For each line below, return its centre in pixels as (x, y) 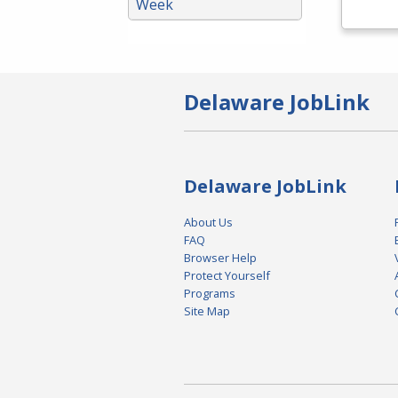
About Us (208, 223)
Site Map (207, 311)
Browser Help (220, 258)
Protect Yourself (227, 276)
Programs (210, 294)
